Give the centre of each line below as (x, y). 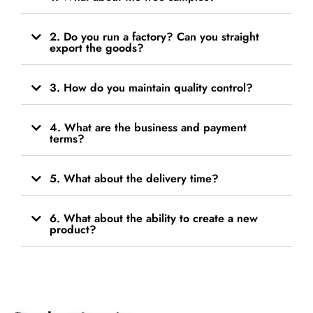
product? (73, 230)
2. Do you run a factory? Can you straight (154, 37)
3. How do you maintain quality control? (151, 88)
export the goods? (97, 48)
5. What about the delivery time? (134, 179)
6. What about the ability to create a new (154, 219)
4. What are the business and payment (148, 128)
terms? (67, 139)
